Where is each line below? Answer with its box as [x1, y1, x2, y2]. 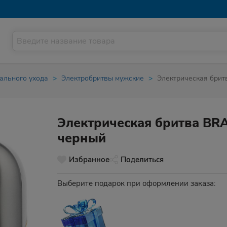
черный [57, 130, 106, 147]
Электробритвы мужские [61, 73, 144, 83]
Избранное [69, 155, 109, 165]
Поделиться [121, 155, 164, 165]
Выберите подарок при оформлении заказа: [57, 178, 215, 188]
